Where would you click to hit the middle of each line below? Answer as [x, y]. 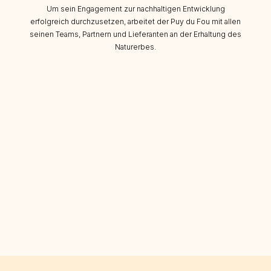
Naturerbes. [135, 47]
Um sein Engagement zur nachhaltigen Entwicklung [135, 8]
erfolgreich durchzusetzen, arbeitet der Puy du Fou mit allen [135, 21]
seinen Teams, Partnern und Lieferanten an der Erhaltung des [135, 34]
